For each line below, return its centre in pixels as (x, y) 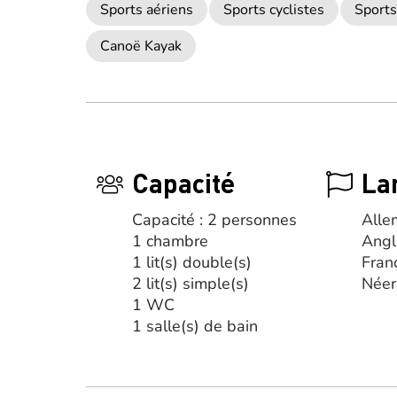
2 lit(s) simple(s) (191, 284)
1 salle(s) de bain (195, 326)
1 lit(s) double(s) (192, 262)
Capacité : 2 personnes (214, 220)
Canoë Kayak (141, 46)
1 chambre (170, 241)
